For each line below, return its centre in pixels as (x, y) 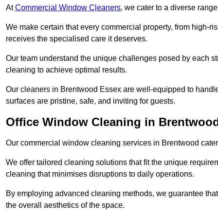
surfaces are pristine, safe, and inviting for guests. (91, 101)
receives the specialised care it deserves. (77, 38)
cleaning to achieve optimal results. (66, 70)
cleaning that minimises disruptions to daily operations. (100, 174)
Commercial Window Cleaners (68, 7)
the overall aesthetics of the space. (65, 205)
